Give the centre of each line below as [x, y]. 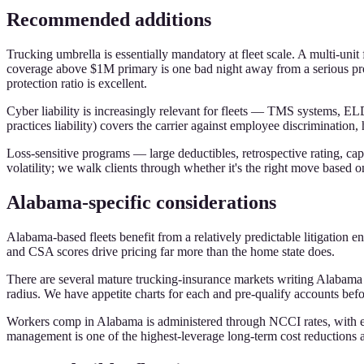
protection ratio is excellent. [77, 84]
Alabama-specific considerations [141, 202]
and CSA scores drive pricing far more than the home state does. [171, 251]
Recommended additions [109, 20]
